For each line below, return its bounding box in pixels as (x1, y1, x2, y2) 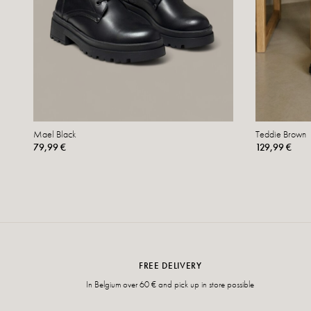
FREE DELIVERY (139, 260, 202, 272)
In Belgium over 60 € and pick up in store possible (86, 278, 255, 291)
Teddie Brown (255, 128, 306, 141)
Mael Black (33, 128, 76, 141)
